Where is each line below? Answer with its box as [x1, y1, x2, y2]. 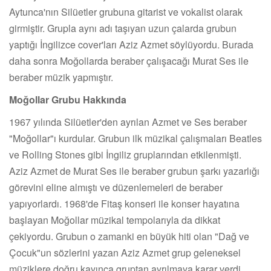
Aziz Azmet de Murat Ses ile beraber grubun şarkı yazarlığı [9, 163, 260, 178]
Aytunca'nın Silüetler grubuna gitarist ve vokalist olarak [9, 4, 243, 19]
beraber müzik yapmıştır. [9, 70, 113, 84]
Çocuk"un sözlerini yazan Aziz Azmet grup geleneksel [9, 245, 241, 260]
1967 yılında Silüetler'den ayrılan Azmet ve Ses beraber [9, 114, 247, 129]
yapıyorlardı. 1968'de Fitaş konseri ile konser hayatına [9, 196, 240, 211]
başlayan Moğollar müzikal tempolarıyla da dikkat [9, 212, 220, 227]
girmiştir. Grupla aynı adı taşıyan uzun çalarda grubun [9, 21, 237, 35]
